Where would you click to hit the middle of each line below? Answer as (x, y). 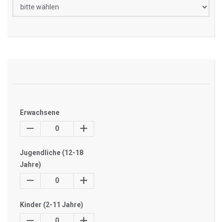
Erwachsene (40, 112)
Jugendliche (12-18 (52, 153)
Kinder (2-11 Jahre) (52, 205)
